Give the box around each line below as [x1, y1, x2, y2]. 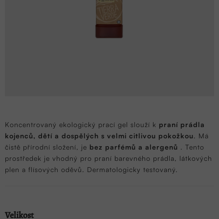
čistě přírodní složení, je [5, 142, 89, 151]
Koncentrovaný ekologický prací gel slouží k [5, 120, 156, 129]
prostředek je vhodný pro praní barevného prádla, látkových [5, 153, 212, 162]
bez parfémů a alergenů [89, 142, 178, 151]
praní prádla [159, 120, 205, 129]
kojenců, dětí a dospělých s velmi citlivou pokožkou [5, 131, 194, 140]
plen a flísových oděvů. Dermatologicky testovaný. [5, 165, 178, 174]
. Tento [180, 142, 204, 151]
